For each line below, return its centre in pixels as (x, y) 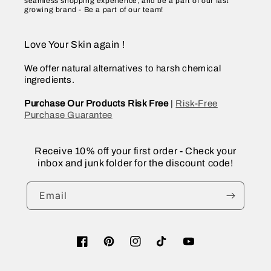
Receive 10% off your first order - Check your (135, 151)
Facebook (97, 248)
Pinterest (122, 248)
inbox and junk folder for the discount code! (135, 163)
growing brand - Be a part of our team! (94, 10)
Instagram (151, 248)
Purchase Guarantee (68, 115)
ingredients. (50, 80)
